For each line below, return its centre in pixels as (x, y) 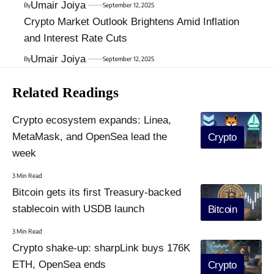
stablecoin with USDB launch (78, 209)
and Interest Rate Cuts (76, 38)
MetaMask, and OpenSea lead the (90, 136)
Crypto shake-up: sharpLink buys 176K (101, 248)
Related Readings (65, 92)
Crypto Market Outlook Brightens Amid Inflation (131, 21)
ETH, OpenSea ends (59, 264)
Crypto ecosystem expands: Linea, (92, 120)
